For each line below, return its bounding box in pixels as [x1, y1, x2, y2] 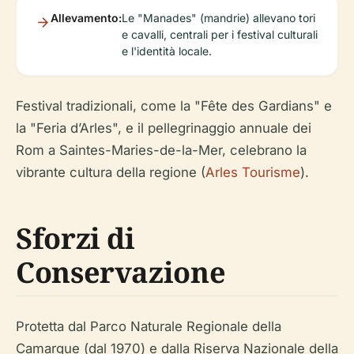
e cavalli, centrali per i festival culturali [122, 28, 318, 42]
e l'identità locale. [122, 44, 212, 58]
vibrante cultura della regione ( [16, 164, 205, 181]
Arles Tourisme [205, 164, 300, 181]
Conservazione [16, 253, 226, 292]
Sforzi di [16, 219, 135, 258]
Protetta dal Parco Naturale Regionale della [16, 318, 281, 335]
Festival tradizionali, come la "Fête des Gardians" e [16, 98, 332, 115]
